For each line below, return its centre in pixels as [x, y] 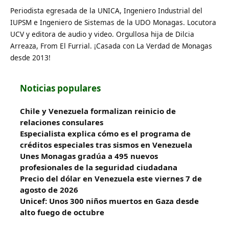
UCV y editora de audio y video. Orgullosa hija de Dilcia [102, 34]
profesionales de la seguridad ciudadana [99, 167]
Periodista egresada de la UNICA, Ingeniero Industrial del [106, 11]
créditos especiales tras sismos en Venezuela [106, 145]
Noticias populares [60, 88]
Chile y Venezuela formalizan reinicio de [98, 111]
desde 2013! [30, 58]
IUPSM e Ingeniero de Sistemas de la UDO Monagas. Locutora [113, 22]
